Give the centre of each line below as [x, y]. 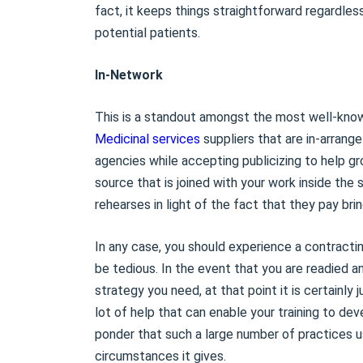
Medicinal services [147, 139]
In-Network [129, 75]
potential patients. [147, 33]
